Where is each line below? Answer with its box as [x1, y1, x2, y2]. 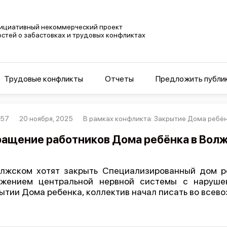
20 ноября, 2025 [19, 115, 73, 123]
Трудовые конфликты [4, 74, 83, 84]
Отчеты [104, 74, 134, 84]
